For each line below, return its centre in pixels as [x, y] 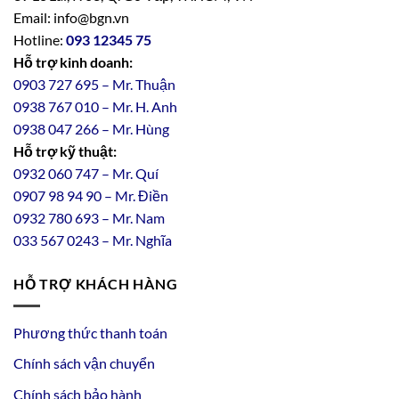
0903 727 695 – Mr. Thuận [94, 85]
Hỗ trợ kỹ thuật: [65, 151]
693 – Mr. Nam [118, 218]
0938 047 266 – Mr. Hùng [91, 129]
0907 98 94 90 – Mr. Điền [91, 196]
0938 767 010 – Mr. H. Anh [97, 107]
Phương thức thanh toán [90, 332]
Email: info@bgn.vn [71, 18]
